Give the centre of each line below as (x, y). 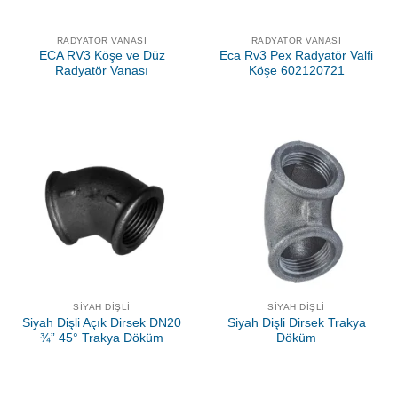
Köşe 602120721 (296, 71)
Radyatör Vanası (102, 71)
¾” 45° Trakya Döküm (102, 338)
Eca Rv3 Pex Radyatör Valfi (296, 56)
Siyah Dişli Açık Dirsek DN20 (102, 323)
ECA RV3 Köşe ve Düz (102, 56)
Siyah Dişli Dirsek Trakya (296, 323)
